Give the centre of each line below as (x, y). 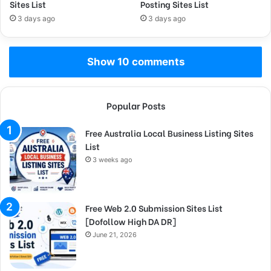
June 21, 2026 (115, 234)
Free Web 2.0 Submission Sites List (154, 207)
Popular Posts (135, 105)
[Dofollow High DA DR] (131, 221)
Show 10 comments (135, 61)
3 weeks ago (113, 159)
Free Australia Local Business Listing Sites (169, 132)
